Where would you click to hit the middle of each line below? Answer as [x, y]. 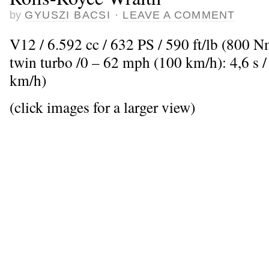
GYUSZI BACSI [68, 15]
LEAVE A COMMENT [179, 15]
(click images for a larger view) [102, 107]
